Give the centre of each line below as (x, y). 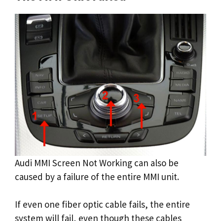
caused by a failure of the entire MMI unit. (97, 176)
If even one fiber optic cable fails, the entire (102, 204)
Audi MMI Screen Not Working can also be (97, 163)
